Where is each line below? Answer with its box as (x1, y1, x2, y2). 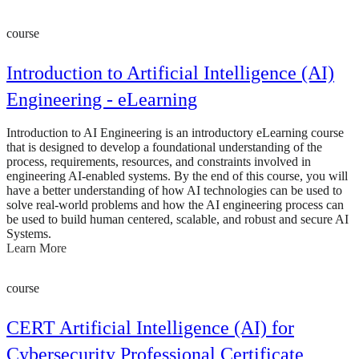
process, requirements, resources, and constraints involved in (6, 155, 311, 169)
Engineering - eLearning (6, 89, 197, 111)
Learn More (6, 241, 67, 256)
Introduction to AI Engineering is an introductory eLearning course (6, 126, 344, 140)
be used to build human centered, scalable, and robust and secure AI (6, 212, 349, 227)
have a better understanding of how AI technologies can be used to (6, 184, 342, 198)
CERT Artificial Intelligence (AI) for (6, 317, 294, 339)
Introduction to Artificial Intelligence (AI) (6, 63, 334, 84)
